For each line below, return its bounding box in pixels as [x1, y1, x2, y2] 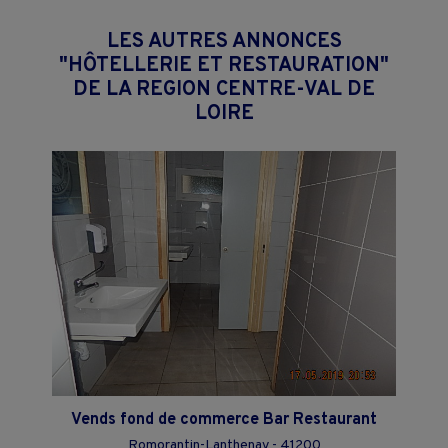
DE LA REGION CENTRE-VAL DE [73, 76, 375, 103]
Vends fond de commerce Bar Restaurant [71, 409, 377, 430]
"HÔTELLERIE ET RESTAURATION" [59, 52, 389, 79]
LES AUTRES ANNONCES [106, 28, 342, 55]
